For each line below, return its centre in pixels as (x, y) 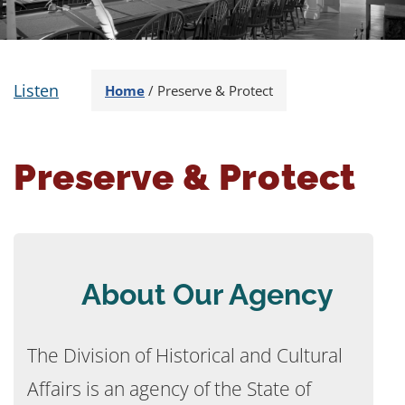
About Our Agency (207, 294)
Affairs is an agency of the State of (169, 389)
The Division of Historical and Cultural (185, 355)
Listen (36, 90)
